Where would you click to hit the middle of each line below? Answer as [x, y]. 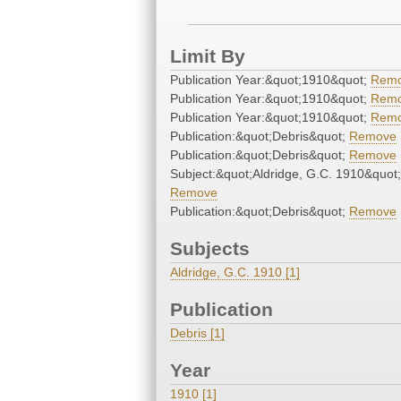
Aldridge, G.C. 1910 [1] [235, 273]
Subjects [210, 249]
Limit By [208, 56]
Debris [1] [197, 333]
